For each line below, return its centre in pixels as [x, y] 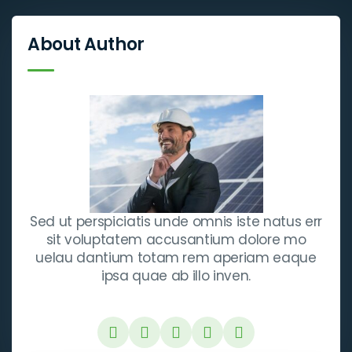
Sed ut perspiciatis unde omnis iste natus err [176, 221]
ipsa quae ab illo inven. [176, 275]
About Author [86, 44]
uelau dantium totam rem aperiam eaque [176, 257]
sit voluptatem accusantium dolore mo [176, 239]
